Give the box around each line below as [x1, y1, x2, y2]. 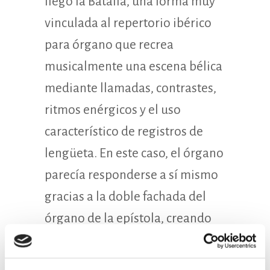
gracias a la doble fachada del [45, 189, 206, 204]
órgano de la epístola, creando [45, 211, 212, 225]
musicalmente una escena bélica [45, 59, 222, 74]
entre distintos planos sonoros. [45, 254, 215, 269]
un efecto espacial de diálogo [45, 233, 204, 247]
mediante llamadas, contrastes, [45, 81, 216, 95]
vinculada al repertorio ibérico [45, 16, 212, 30]
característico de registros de [45, 124, 203, 139]
